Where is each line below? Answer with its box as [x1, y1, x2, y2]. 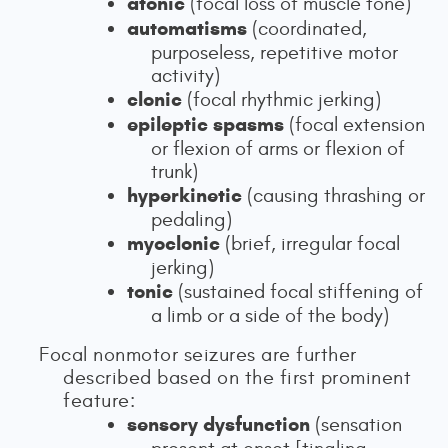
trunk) [151, 160, 198, 183]
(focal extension [284, 113, 425, 136]
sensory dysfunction [127, 412, 310, 437]
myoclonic [127, 231, 220, 256]
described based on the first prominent [63, 366, 411, 389]
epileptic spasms [127, 112, 284, 137]
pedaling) [151, 208, 232, 231]
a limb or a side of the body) [151, 304, 389, 327]
